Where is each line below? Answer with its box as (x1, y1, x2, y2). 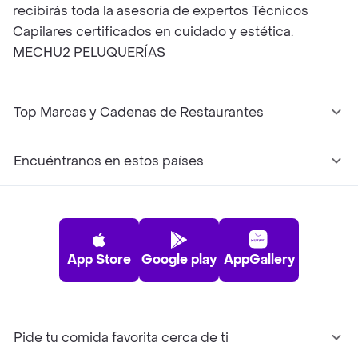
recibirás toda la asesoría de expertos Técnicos (13, 2, 308, 19)
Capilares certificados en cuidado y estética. (13, 23, 293, 40)
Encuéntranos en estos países (14, 153, 204, 169)
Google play (141, 251, 217, 268)
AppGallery (223, 251, 295, 268)
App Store (67, 251, 131, 268)
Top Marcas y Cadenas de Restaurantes (14, 104, 264, 121)
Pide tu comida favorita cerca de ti (14, 329, 229, 346)
